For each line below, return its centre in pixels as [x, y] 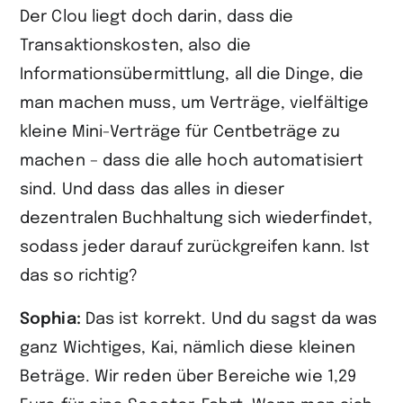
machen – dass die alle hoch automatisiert [192, 161]
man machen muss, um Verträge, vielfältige [195, 103]
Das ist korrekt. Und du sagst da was [231, 319]
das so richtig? [79, 276]
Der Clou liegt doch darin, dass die [157, 17]
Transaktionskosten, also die [135, 46]
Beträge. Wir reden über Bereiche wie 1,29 [188, 377]
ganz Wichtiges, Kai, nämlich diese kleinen [188, 348]
